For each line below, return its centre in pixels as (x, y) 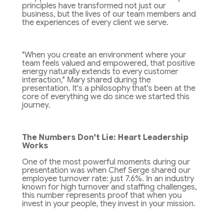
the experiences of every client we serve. (95, 23)
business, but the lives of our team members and (109, 14)
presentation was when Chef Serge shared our (106, 171)
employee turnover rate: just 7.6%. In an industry (108, 179)
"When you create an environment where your (104, 55)
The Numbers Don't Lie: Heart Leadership (105, 138)
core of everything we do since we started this (106, 97)
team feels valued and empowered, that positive (108, 64)
